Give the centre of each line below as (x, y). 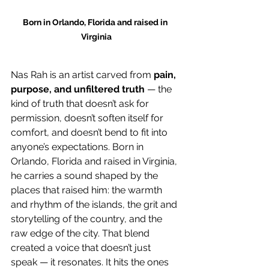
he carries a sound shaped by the (86, 175)
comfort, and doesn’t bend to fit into (90, 132)
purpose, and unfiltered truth (78, 89)
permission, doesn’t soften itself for (88, 118)
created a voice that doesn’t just (82, 247)
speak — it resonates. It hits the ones (91, 262)
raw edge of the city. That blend (81, 233)
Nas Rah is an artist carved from (82, 74)
